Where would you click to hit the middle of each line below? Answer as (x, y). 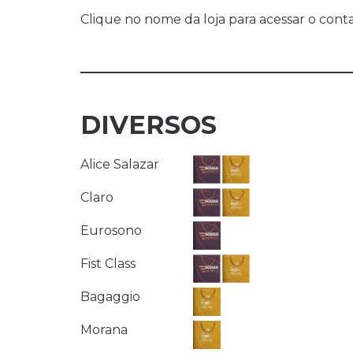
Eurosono (111, 231)
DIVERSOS (149, 125)
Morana (104, 330)
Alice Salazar (120, 165)
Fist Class (108, 264)
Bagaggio (110, 297)
